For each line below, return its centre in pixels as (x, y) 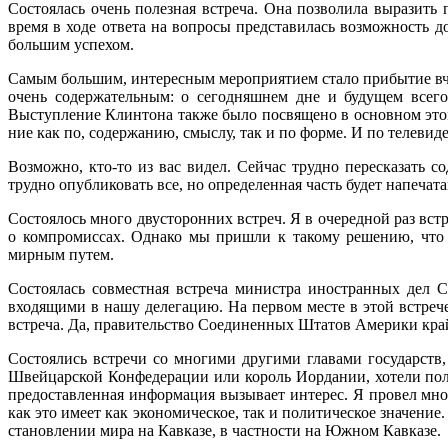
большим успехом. (71, 45)
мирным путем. (61, 255)
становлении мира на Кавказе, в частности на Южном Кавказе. (224, 431)
